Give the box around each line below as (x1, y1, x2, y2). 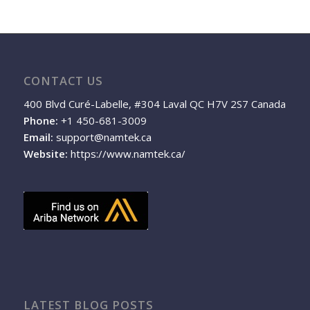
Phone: (23, 113, 58, 128)
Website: (23, 147, 68, 161)
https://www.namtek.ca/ (70, 147, 185, 161)
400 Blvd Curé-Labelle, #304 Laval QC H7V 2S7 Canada (23, 97, 286, 111)
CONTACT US (23, 72, 103, 89)
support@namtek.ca (55, 130, 152, 145)
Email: (23, 130, 53, 145)
